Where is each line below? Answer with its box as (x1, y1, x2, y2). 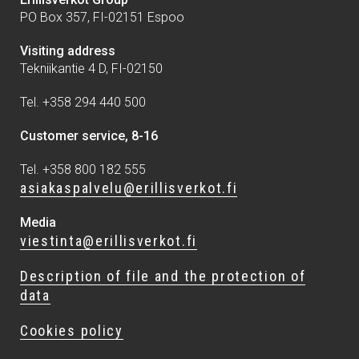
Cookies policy (20, 321, 123, 339)
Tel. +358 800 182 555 (20, 161, 146, 177)
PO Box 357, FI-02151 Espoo (20, 9, 184, 25)
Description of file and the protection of (20, 267, 306, 284)
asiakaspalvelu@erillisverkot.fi (20, 179, 238, 196)
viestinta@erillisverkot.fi (20, 232, 197, 249)
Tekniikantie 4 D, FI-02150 (20, 60, 163, 76)
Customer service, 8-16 (20, 127, 158, 143)
